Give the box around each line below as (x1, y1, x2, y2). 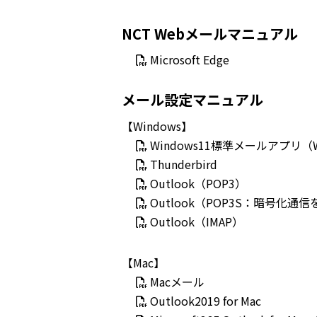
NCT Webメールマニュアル (122, 23, 298, 44)
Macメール (150, 273, 204, 290)
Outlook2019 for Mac (150, 292, 261, 309)
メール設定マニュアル (122, 89, 263, 110)
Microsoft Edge (150, 51, 229, 68)
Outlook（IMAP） (150, 213, 243, 230)
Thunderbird (150, 156, 217, 173)
